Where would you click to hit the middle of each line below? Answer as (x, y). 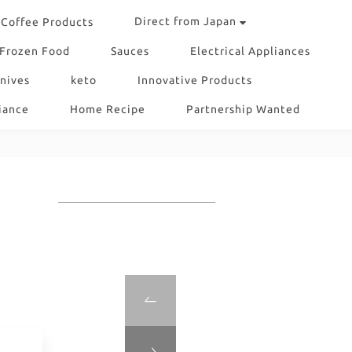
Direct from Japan (185, 21)
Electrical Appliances (250, 51)
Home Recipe (108, 109)
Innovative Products (195, 80)
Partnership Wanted (243, 109)
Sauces (130, 51)
